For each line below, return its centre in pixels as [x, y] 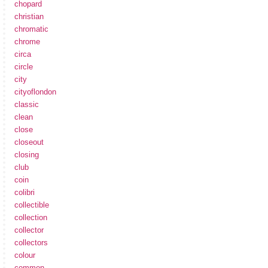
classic [27, 105]
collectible [32, 205]
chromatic [31, 29]
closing [27, 155]
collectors [31, 243]
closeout [29, 142]
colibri [25, 193]
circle [24, 67]
